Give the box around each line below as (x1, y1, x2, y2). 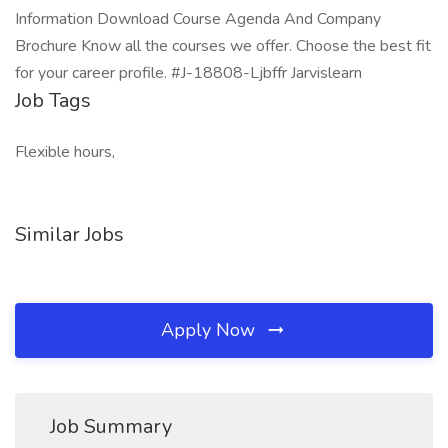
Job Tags (15, 87, 91, 114)
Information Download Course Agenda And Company (15, 8, 381, 30)
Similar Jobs (15, 221, 124, 248)
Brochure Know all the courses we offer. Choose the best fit (15, 35, 431, 57)
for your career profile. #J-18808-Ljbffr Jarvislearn (15, 62, 362, 84)
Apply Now (161, 318, 260, 342)
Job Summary (50, 413, 172, 440)
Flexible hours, (15, 141, 115, 163)
